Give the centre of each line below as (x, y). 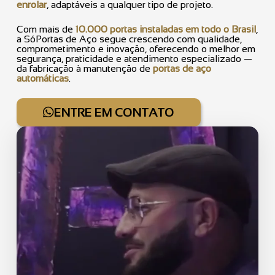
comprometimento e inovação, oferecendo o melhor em (136, 49)
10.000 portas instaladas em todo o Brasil (166, 29)
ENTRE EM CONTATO (114, 113)
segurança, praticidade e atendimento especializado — (134, 59)
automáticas (43, 79)
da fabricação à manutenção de (85, 69)
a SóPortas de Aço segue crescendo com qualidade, (129, 39)
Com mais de (46, 29)
